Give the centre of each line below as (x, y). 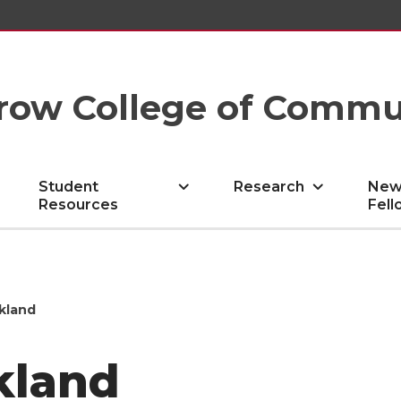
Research (269, 187)
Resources (79, 205)
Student (69, 187)
